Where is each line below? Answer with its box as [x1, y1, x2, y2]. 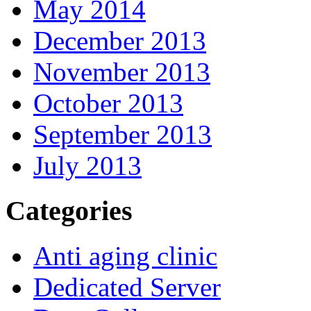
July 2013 [33, 151, 142, 181]
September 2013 [33, 119, 212, 150]
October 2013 [33, 88, 183, 119]
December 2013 [33, 26, 206, 56]
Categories [6, 194, 133, 226]
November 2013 [33, 57, 210, 87]
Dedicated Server [33, 271, 221, 302]
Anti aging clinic [33, 240, 217, 271]
